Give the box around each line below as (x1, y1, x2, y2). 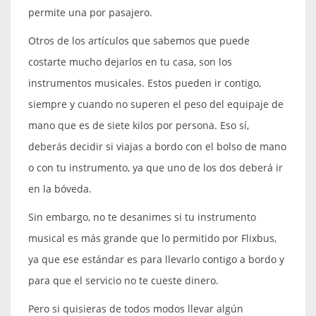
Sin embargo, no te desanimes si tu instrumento (28, 209, 256, 224)
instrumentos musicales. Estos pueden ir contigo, (28, 75, 261, 90)
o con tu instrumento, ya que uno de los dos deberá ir (28, 160, 283, 174)
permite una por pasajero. (28, 5, 152, 19)
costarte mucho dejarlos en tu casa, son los (28, 54, 232, 68)
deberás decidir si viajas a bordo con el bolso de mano (28, 139, 286, 153)
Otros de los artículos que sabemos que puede (28, 33, 250, 47)
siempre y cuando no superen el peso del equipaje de (28, 97, 284, 111)
